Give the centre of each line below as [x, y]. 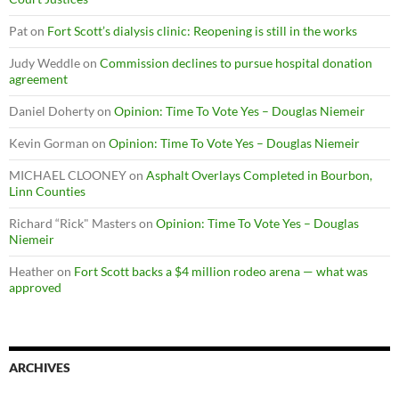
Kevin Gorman [49, 143]
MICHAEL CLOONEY [68, 175]
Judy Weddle [45, 63]
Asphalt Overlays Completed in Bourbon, [259, 175]
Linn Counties [47, 191]
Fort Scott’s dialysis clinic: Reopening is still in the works [202, 31]
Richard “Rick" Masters [73, 223]
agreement [38, 79]
